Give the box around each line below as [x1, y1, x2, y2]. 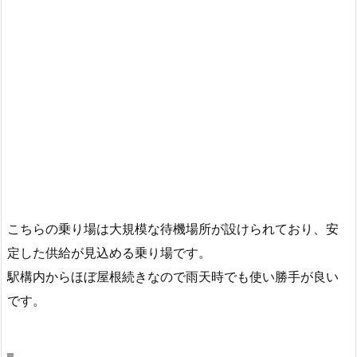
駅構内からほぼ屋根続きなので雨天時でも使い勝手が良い [7, 270, 339, 284]
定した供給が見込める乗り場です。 [7, 246, 211, 261]
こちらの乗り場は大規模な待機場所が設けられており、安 [7, 222, 339, 237]
